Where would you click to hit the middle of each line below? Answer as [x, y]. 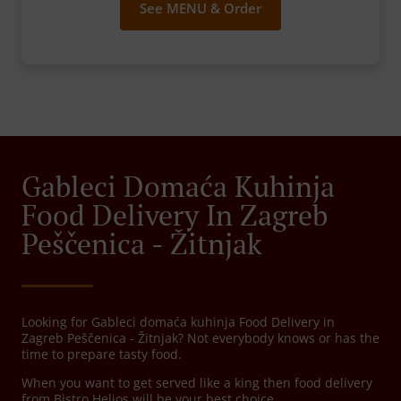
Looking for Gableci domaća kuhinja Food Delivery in [178, 322]
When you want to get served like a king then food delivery [197, 383]
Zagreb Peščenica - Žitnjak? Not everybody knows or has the [200, 338]
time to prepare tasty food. [102, 354]
